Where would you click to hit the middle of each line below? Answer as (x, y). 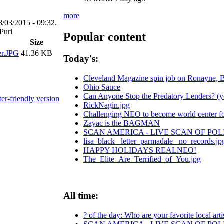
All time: (81, 195)
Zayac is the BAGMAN (122, 123)
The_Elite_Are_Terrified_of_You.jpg (142, 159)
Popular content (105, 37)
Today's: (81, 59)
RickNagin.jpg (107, 105)
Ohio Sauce (102, 87)
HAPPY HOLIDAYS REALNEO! (140, 150)
